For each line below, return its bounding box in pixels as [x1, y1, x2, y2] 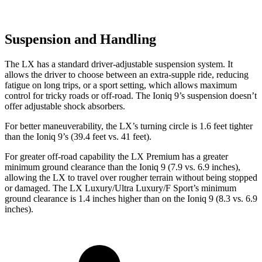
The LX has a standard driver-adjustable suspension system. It [5, 58, 233, 69]
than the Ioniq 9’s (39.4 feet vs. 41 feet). [5, 131, 151, 142]
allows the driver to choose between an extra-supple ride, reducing [5, 69, 249, 80]
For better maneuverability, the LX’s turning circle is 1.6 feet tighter [5, 120, 253, 131]
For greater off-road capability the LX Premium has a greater [5, 151, 228, 161]
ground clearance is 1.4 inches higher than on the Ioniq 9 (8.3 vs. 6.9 [5, 193, 257, 204]
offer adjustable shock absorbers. [5, 101, 125, 111]
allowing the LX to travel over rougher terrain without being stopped [5, 172, 257, 182]
